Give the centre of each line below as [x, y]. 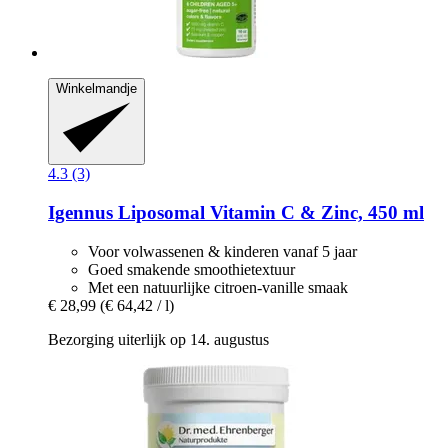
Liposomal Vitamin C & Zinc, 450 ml [268, 212]
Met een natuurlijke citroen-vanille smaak [218, 287]
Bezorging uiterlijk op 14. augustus [158, 339]
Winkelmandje [96, 88]
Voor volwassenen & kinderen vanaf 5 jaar [222, 251]
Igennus [80, 212]
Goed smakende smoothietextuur [191, 269]
